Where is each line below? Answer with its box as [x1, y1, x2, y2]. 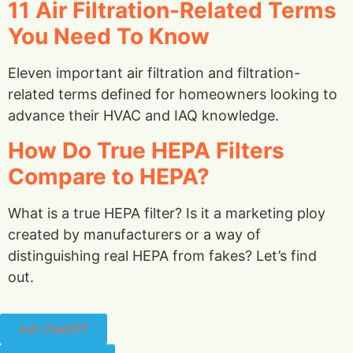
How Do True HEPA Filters [8, 136, 284, 164]
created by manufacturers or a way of [8, 225, 261, 243]
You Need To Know [8, 23, 210, 50]
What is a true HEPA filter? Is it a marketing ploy [8, 204, 325, 221]
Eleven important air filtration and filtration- [8, 65, 300, 82]
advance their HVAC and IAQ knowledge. [8, 107, 279, 124]
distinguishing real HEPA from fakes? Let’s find [8, 247, 317, 264]
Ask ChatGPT [19, 321, 88, 337]
